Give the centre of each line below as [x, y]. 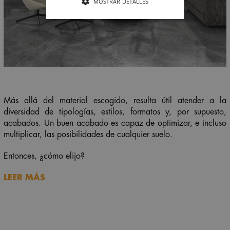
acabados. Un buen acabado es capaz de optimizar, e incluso [115, 123]
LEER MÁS [24, 178]
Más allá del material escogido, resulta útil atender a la [115, 101]
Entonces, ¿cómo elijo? [44, 156]
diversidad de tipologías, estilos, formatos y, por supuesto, [115, 112]
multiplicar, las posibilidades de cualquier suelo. [88, 135]
